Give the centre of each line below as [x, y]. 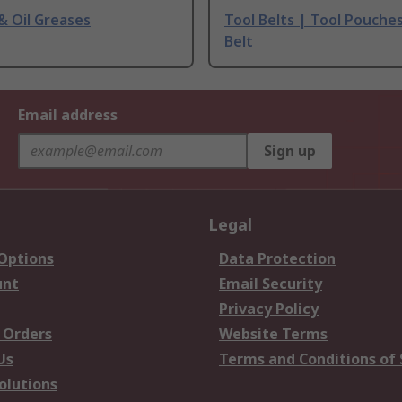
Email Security [271, 284]
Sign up [290, 151]
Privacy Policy [269, 309]
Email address [68, 115]
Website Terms [273, 334]
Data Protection [277, 259]
